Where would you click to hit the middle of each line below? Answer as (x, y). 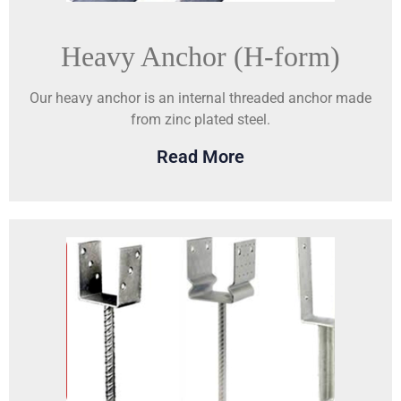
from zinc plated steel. (200, 119)
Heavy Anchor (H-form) (200, 56)
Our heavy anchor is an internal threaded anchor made (200, 98)
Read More (200, 157)
